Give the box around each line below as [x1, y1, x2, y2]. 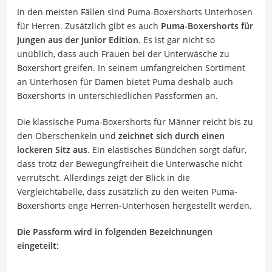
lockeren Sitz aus [17, 143, 87, 155]
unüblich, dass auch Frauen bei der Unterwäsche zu [17, 47, 229, 59]
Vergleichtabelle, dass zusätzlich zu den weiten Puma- [17, 185, 237, 197]
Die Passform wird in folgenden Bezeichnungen [17, 225, 212, 237]
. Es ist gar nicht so [138, 33, 215, 46]
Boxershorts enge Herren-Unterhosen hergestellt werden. [17, 199, 252, 211]
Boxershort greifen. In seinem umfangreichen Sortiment [17, 61, 245, 73]
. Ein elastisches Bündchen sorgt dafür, [87, 143, 246, 155]
